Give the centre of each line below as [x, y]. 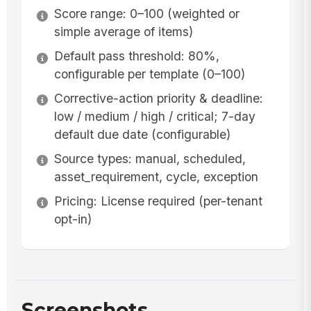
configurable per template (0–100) [149, 74]
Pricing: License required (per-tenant [158, 201]
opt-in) [73, 219]
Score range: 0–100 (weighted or [146, 14]
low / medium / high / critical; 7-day [154, 117]
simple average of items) [123, 32]
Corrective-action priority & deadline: [158, 99]
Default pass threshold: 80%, [136, 56]
